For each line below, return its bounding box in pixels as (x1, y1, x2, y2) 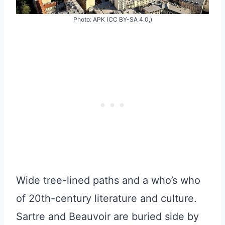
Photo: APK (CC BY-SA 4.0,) (73, 15, 152, 23)
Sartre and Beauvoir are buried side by (16, 210, 199, 222)
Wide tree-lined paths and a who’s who (16, 174, 200, 186)
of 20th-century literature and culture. (16, 192, 197, 204)
